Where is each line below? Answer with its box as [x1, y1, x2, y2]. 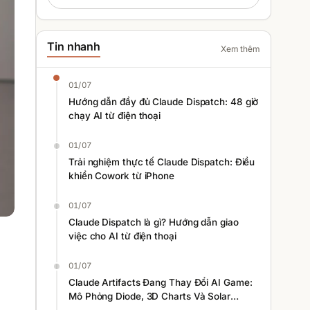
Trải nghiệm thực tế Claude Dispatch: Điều [69, 156, 255, 167]
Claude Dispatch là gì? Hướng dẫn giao [69, 217, 239, 228]
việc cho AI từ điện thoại [69, 230, 176, 241]
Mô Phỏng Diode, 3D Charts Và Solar [69, 291, 230, 302]
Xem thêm [220, 44, 260, 54]
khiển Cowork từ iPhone [69, 170, 175, 181]
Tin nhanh [47, 39, 101, 53]
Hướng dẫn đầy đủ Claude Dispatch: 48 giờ [69, 96, 259, 107]
